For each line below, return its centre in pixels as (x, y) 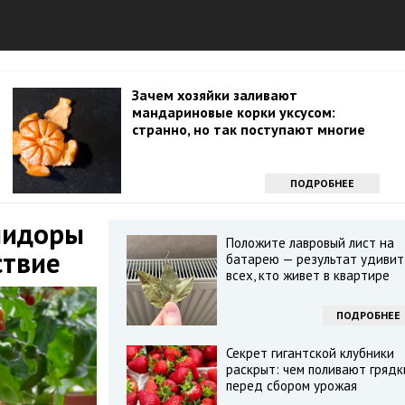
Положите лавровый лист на (310, 243)
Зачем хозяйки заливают (215, 95)
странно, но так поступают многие (249, 129)
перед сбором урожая (291, 386)
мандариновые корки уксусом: (234, 112)
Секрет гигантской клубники (310, 353)
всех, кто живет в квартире (307, 275)
